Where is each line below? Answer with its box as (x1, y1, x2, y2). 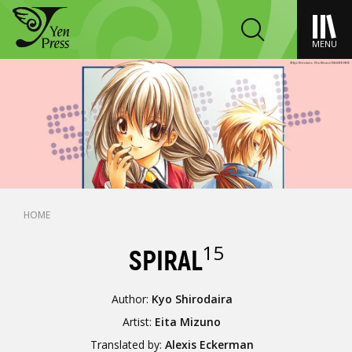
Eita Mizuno (155, 313, 222, 329)
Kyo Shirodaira (151, 291, 233, 306)
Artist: (123, 313, 156, 329)
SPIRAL (128, 244, 202, 279)
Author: (111, 291, 152, 306)
